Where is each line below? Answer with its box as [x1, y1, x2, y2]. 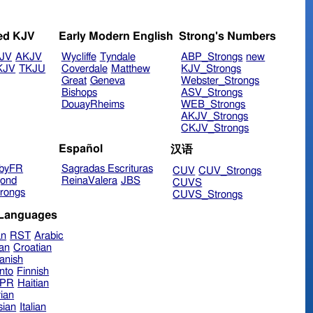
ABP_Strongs [181, 52, 243, 63]
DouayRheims [61, 99, 124, 110]
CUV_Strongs [198, 166, 262, 177]
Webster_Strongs [181, 75, 260, 87]
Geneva [89, 75, 125, 87]
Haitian [17, 277, 50, 289]
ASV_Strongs [181, 87, 243, 99]
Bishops [61, 87, 97, 99]
